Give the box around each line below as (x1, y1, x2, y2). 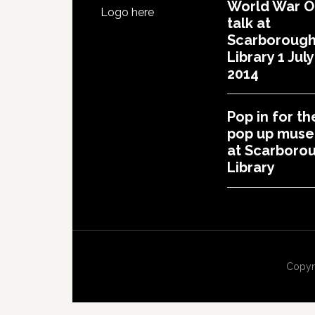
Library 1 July (227, 49, 314, 65)
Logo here (101, 6, 154, 19)
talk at (227, 15, 271, 32)
